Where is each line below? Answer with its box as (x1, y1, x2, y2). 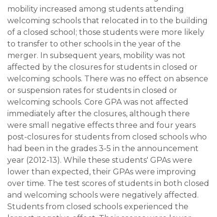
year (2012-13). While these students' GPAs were (7, 155, 192, 165)
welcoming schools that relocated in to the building (7, 15, 208, 25)
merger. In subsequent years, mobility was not (7, 50, 186, 60)
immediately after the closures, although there (7, 108, 190, 118)
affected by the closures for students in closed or (7, 62, 198, 72)
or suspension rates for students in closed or (7, 85, 177, 95)
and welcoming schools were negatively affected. (7, 190, 199, 200)
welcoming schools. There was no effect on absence (7, 74, 208, 83)
